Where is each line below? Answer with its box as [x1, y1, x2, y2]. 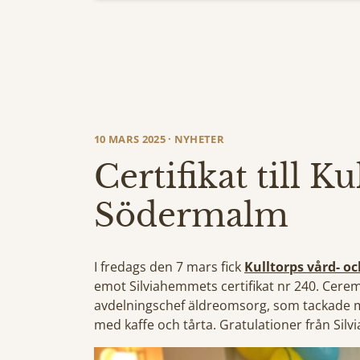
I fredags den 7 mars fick [94, 258, 244, 276]
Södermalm [94, 195, 288, 235]
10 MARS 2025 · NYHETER [94, 132, 225, 146]
